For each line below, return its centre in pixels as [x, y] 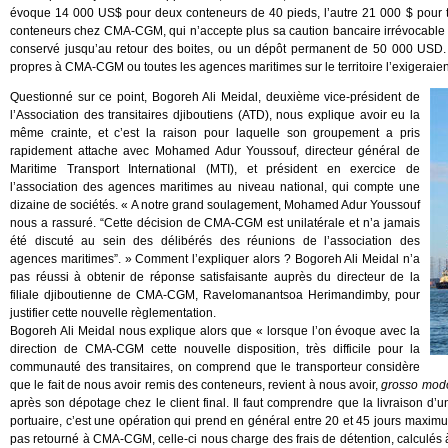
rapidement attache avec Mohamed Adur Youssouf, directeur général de [215, 151]
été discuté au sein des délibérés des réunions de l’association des [215, 241]
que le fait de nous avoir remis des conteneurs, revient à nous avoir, [196, 385]
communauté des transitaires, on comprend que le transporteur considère [215, 367]
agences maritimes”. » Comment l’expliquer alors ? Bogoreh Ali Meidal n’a [215, 259]
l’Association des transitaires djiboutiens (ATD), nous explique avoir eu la [215, 115]
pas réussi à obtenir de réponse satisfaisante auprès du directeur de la [215, 277]
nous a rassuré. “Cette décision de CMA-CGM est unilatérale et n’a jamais [215, 223]
